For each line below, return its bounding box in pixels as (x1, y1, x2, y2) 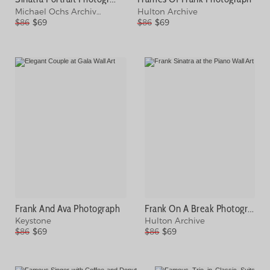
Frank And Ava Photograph (15, 202, 120, 214)
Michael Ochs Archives (15, 6, 105, 16)
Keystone (15, 216, 51, 226)
